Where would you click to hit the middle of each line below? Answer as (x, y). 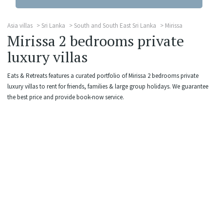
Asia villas (20, 26)
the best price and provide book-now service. (66, 97)
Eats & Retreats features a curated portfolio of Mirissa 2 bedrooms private (103, 76)
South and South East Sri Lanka (115, 26)
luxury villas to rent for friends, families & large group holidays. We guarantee (108, 86)
